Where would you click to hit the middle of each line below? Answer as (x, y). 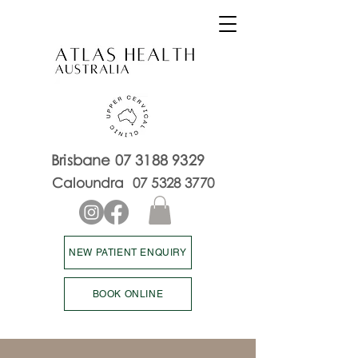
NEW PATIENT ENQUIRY (128, 252)
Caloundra (92, 183)
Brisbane (83, 160)
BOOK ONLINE (128, 294)
